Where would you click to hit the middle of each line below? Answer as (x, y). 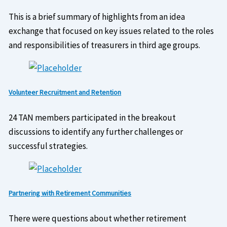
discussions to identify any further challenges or (96, 131)
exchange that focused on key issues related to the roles (111, 31)
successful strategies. (48, 146)
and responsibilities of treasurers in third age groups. (105, 45)
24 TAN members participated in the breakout (92, 117)
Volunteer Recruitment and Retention (65, 92)
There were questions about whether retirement (98, 218)
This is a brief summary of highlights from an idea (97, 16)
